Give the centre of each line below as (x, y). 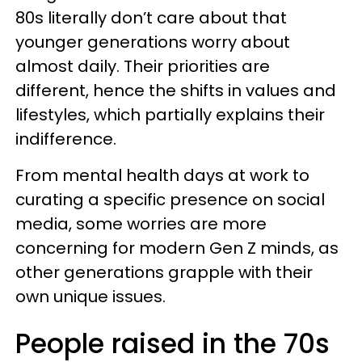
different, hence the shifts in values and (176, 90)
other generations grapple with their (164, 272)
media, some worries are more (141, 224)
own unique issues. (90, 297)
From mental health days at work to (162, 175)
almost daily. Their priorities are (143, 66)
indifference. (66, 139)
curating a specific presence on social (170, 200)
